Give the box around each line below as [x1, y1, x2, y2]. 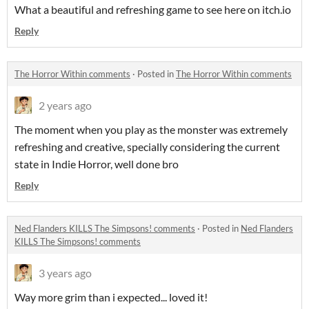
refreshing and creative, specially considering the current [14, 140, 280, 153]
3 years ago [39, 266, 92, 279]
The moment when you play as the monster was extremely [14, 123, 288, 136]
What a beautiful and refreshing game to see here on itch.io [14, 3, 291, 16]
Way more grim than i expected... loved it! [14, 290, 208, 303]
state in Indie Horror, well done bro [14, 157, 179, 170]
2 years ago [39, 99, 92, 112]
